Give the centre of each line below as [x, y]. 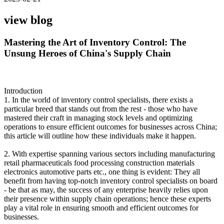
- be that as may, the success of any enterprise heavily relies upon [106, 189]
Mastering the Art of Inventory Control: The [95, 42]
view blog [28, 20]
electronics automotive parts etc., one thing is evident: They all [102, 171]
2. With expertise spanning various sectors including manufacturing [109, 153]
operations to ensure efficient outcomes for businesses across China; [110, 126]
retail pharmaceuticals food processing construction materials [99, 162]
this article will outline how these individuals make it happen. [100, 135]
